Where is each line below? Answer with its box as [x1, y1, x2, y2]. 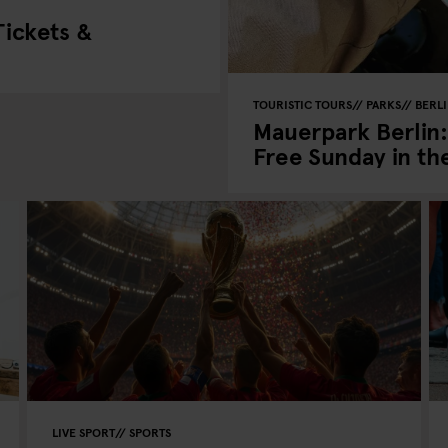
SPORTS [129, 424, 172, 440]
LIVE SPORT [52, 424, 116, 440]
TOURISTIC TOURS [253, 96, 352, 112]
